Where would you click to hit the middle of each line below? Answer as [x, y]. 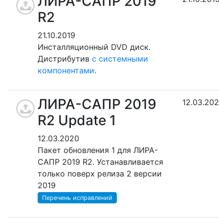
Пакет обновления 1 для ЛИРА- [98, 150]
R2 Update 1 [77, 120]
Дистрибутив [65, 58]
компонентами [66, 70]
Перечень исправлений [77, 197]
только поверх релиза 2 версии [100, 173]
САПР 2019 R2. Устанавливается [100, 162]
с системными [120, 58]
